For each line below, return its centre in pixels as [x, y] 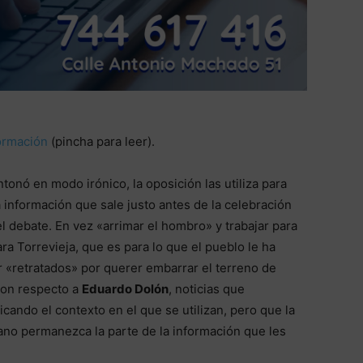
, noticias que [206, 289]
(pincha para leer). [101, 142]
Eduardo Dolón [125, 289]
